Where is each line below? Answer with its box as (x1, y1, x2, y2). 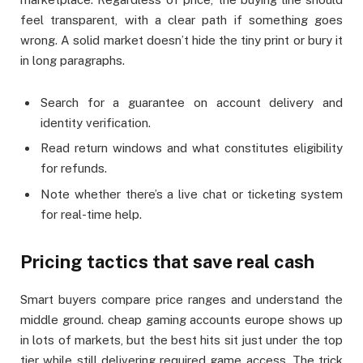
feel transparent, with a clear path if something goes (20, 12, 343, 27)
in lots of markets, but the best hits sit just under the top (20, 333, 343, 348)
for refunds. (41, 161, 107, 176)
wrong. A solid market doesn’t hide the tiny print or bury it (20, 32, 343, 47)
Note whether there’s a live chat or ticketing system (41, 186, 343, 201)
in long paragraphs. (20, 53, 125, 67)
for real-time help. (41, 207, 142, 221)
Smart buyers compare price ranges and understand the (20, 293, 343, 307)
